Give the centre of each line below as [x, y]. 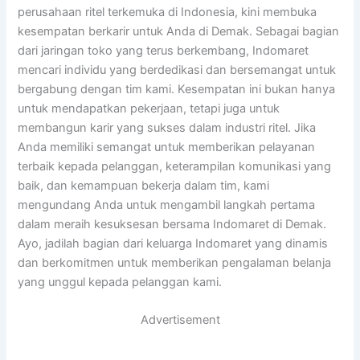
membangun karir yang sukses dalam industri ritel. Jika [167, 127]
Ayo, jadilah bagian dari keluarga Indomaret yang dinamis [173, 243]
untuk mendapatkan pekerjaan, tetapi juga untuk [149, 108]
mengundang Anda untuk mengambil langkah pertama [167, 205]
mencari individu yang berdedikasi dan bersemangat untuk [177, 70]
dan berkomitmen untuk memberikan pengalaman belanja [175, 262]
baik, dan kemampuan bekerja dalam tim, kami [144, 185]
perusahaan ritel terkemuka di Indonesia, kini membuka [168, 12]
